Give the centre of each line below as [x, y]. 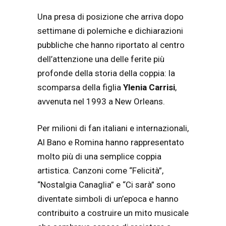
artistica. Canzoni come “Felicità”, [100, 171]
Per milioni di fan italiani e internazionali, [113, 128]
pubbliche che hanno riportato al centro [111, 45]
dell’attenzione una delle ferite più [101, 59]
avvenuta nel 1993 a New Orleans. [101, 101]
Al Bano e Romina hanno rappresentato [111, 143]
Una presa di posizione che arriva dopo [110, 16]
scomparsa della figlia [80, 87]
